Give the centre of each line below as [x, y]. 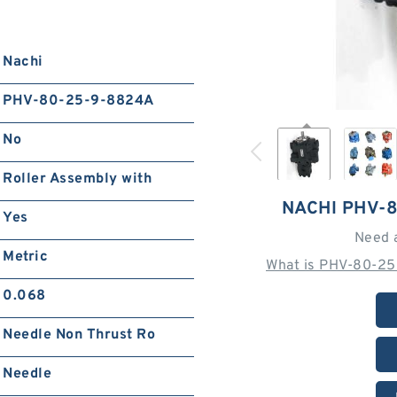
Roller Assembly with [78, 179]
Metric [26, 257]
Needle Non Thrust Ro [79, 335]
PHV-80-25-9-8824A [78, 101]
